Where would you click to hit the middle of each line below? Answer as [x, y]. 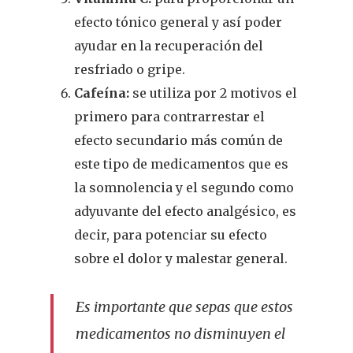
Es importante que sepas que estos [185, 307]
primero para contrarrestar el [170, 117]
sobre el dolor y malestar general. [181, 258]
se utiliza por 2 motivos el [215, 93]
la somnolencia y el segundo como [184, 188]
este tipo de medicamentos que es [182, 164]
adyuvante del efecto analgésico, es [186, 211]
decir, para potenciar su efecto [171, 235]
